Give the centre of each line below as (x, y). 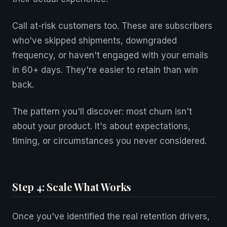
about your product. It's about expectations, (101, 126)
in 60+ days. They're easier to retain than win (105, 70)
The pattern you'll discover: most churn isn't (102, 111)
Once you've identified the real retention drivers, (111, 216)
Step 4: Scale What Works (72, 187)
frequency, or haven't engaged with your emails (110, 55)
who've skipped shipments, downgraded (94, 41)
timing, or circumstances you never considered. (109, 141)
